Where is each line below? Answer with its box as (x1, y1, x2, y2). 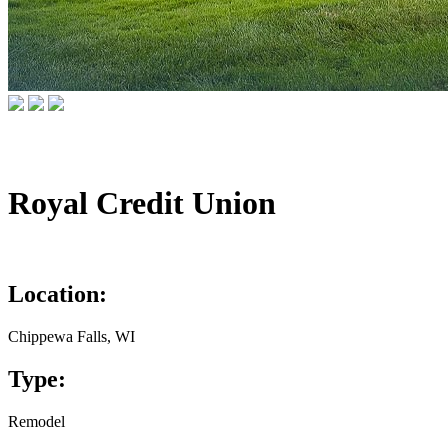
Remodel (8, 412, 65, 430)
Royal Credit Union (8, 184, 276, 221)
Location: (8, 281, 107, 308)
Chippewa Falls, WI (8, 328, 135, 346)
